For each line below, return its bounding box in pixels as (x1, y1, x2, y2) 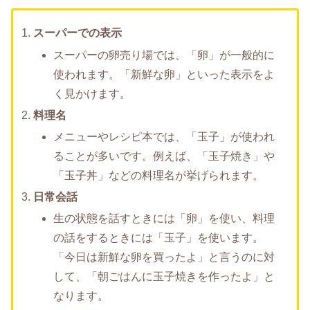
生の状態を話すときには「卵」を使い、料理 (53, 212, 275, 225)
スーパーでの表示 (33, 27, 122, 39)
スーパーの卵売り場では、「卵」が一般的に (53, 48, 275, 61)
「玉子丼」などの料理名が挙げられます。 (53, 169, 264, 181)
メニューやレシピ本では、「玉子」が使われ (53, 130, 275, 143)
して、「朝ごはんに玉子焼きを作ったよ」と (53, 271, 275, 283)
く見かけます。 (53, 87, 131, 100)
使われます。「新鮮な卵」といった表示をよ (53, 68, 275, 80)
